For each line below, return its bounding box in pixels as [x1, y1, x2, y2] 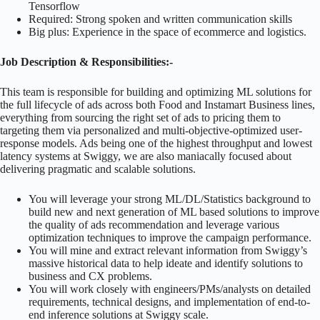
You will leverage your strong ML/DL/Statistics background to [29, 192, 311, 205]
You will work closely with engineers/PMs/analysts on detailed [29, 282, 311, 295]
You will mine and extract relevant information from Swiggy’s [29, 244, 307, 256]
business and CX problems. [29, 269, 152, 282]
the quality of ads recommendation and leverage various [29, 218, 279, 231]
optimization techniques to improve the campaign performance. [29, 231, 311, 244]
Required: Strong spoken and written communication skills [29, 12, 292, 25]
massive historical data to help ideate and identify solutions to [29, 256, 303, 269]
